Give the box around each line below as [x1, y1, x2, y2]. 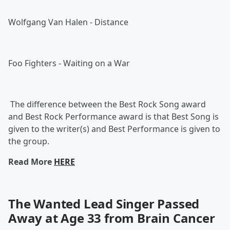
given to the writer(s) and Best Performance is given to [8, 123, 220, 135]
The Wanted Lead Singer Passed [8, 195, 200, 212]
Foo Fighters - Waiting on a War [8, 57, 130, 69]
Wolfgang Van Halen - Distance [8, 16, 128, 28]
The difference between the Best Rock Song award [8, 99, 206, 110]
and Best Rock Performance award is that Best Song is [8, 111, 219, 122]
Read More [8, 156, 54, 167]
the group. [8, 136, 51, 147]
